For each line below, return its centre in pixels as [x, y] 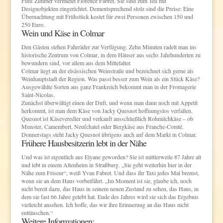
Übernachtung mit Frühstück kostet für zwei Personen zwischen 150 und [107, 16]
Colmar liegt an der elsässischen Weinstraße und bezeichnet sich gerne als [107, 70]
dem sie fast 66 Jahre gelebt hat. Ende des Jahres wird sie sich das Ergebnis [110, 196]
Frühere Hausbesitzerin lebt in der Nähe [84, 143]
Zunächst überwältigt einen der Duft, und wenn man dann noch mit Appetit [109, 102]
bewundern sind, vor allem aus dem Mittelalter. [76, 62]
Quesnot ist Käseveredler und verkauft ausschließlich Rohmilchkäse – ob [107, 118]
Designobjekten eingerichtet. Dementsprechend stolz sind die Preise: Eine [107, 8]
